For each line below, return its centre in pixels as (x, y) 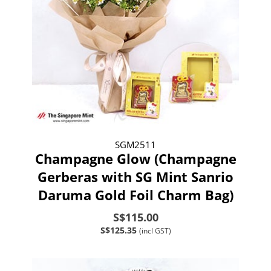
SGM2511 (135, 144)
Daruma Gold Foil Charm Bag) (135, 194)
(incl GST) (155, 230)
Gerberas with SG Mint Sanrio (135, 176)
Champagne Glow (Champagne (135, 158)
